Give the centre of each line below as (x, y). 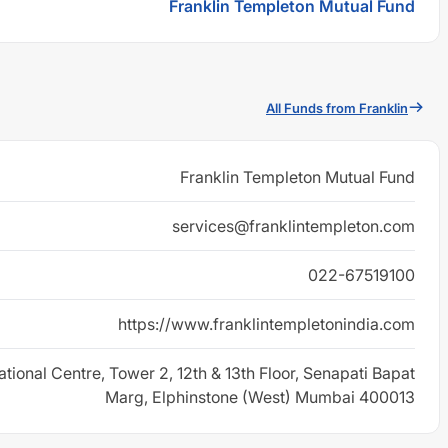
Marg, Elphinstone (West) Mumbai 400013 (260, 397)
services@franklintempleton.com (293, 226)
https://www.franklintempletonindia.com (266, 324)
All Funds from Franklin (337, 107)
